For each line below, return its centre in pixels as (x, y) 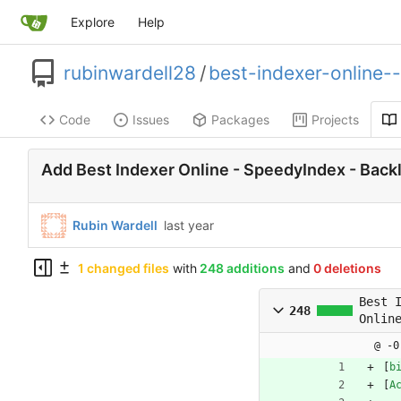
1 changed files (124, 268)
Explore (92, 22)
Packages (240, 120)
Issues (151, 120)
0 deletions (347, 268)
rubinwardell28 (130, 73)
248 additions (242, 268)
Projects (335, 120)
